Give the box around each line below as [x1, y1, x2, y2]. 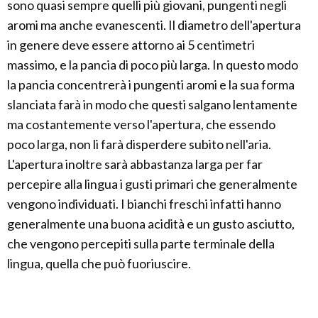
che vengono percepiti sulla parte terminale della [7, 236, 275, 252]
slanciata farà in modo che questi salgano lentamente [7, 97, 297, 113]
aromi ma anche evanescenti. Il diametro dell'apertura [7, 17, 301, 33]
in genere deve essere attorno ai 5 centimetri [7, 37, 255, 53]
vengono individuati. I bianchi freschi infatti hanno [7, 196, 281, 212]
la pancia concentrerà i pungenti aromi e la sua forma [7, 77, 295, 93]
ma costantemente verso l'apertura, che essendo [7, 116, 275, 133]
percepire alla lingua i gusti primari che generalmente [7, 176, 297, 192]
